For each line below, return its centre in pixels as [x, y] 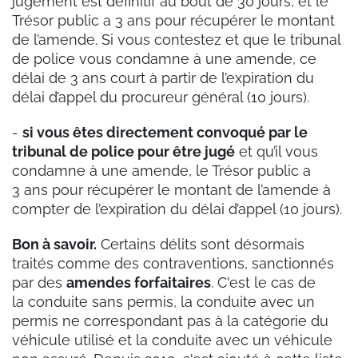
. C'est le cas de [263, 283]
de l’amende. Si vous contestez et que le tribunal [176, 40]
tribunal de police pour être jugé [123, 152]
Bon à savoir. [54, 245]
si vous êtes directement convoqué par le [165, 133]
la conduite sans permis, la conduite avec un [163, 302]
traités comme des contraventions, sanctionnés [173, 264]
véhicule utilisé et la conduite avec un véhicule [172, 340]
